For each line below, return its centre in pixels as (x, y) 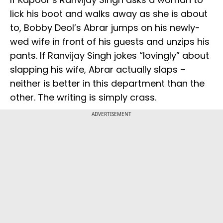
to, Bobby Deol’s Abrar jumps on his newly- (105, 28)
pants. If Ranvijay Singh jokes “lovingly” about (110, 56)
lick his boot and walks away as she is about (109, 14)
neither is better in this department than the (107, 84)
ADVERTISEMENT (111, 114)
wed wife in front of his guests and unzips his (110, 42)
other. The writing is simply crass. (83, 98)
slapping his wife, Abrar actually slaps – (98, 70)
